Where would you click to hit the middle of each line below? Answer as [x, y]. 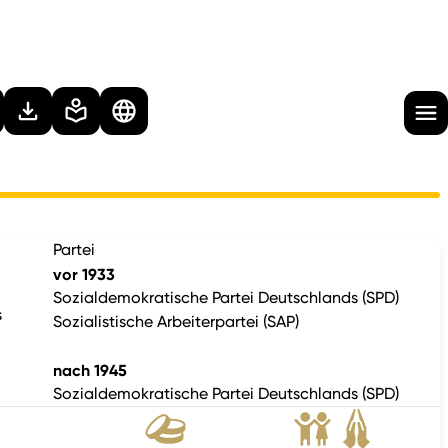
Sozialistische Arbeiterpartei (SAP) [175, 321]
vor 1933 [83, 274]
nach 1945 [89, 370]
